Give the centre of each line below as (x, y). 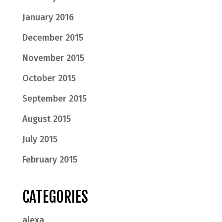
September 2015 (54, 99)
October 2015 (49, 78)
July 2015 (40, 139)
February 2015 (50, 160)
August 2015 (46, 119)
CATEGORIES (55, 197)
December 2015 (53, 38)
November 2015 (53, 58)
